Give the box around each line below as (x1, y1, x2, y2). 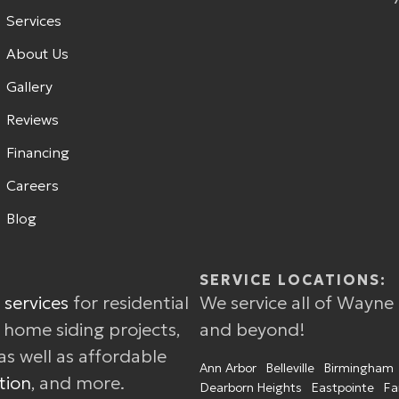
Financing (5, 143, 69, 161)
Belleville (266, 360, 314, 376)
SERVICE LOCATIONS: (199, 271, 387, 289)
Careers (5, 176, 59, 194)
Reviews (5, 110, 59, 128)
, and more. (31, 371, 125, 395)
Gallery (5, 77, 53, 95)
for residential (69, 291, 189, 314)
